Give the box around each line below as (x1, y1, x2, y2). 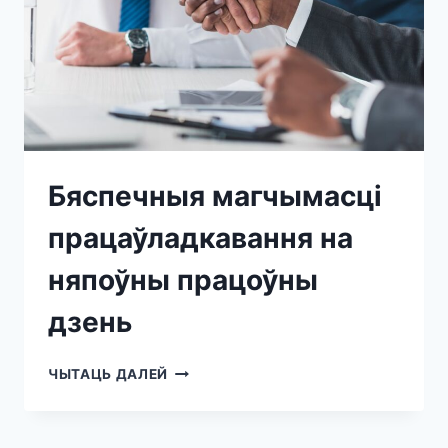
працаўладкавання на (48, 221, 353, 256)
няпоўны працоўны (48, 263, 318, 298)
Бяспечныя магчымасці (48, 179, 382, 214)
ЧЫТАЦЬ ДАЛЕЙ (48, 366, 169, 383)
